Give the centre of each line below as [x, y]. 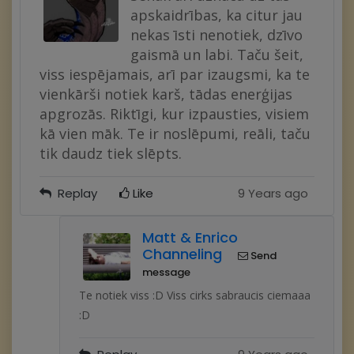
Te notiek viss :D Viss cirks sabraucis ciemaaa [195, 295]
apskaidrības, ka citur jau [217, 15]
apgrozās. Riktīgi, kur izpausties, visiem [174, 114]
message [166, 272]
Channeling [182, 254]
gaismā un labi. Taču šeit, [217, 55]
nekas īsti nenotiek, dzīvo [217, 35]
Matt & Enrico [190, 237]
